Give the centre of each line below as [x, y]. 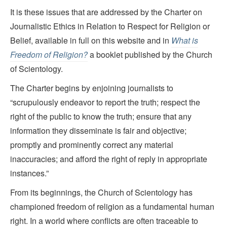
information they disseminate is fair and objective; [98, 130]
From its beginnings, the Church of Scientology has [101, 192]
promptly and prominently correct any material [92, 145]
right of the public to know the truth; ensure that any [101, 116]
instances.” [29, 173]
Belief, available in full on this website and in [91, 40]
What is [185, 40]
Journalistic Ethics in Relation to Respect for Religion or [110, 26]
